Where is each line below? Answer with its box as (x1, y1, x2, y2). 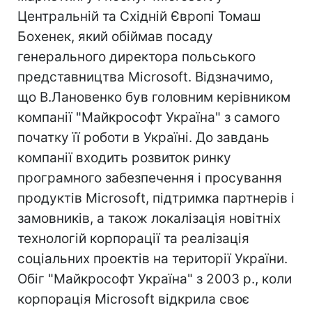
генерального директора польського (17, 49, 256, 65)
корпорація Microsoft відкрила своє (17, 291, 249, 307)
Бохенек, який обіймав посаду (17, 29, 213, 45)
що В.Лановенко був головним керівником (17, 89, 290, 105)
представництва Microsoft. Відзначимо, (17, 69, 273, 85)
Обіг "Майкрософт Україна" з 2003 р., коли (17, 271, 292, 287)
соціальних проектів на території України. (17, 251, 288, 267)
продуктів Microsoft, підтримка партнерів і (17, 190, 295, 206)
